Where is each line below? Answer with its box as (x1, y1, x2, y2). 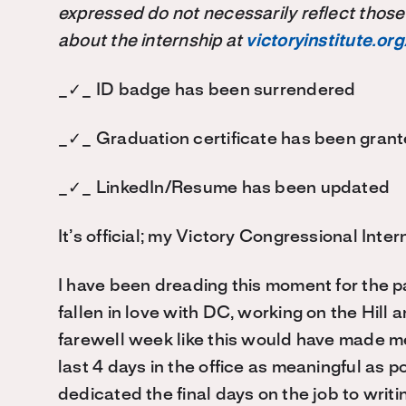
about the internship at (58, 34, 246, 50)
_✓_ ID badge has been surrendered (58, 82, 356, 99)
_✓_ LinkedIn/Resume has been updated (58, 180, 391, 197)
